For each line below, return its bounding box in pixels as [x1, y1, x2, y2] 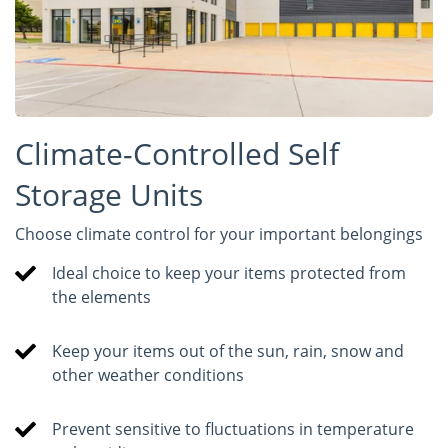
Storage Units [15, 174, 203, 216]
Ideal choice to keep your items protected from [52, 262, 407, 285]
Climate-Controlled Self [15, 133, 339, 175]
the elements [52, 286, 152, 309]
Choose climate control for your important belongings [15, 223, 423, 246]
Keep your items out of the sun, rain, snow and [52, 340, 405, 363]
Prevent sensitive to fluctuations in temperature [52, 418, 415, 441]
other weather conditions [52, 364, 245, 387]
